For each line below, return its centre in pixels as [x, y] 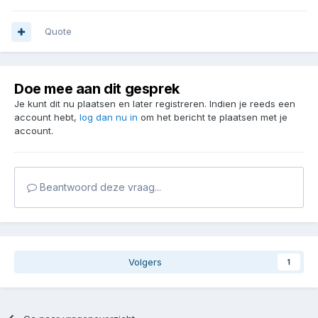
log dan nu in [109, 117]
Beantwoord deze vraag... [99, 187]
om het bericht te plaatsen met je [213, 117]
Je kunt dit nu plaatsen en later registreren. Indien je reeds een [155, 104]
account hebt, [47, 117]
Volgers [145, 262]
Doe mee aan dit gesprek [97, 89]
